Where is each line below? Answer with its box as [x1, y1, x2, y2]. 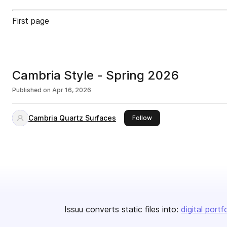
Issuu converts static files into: [64, 204, 178, 214]
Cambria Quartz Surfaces [28, 113, 116, 122]
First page [12, 16, 49, 26]
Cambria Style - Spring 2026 [12, 68, 179, 83]
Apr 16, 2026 [52, 86, 91, 94]
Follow [132, 114, 152, 122]
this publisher [152, 113, 192, 121]
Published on [12, 86, 51, 94]
